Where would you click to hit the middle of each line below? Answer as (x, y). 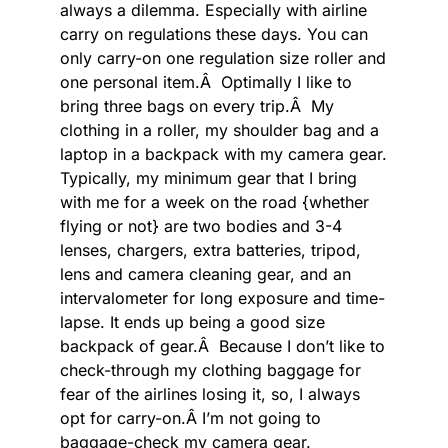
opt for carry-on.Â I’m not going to (190, 418)
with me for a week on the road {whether (214, 202)
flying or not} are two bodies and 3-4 (201, 226)
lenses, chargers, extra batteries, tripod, (210, 250)
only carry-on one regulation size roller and (223, 58)
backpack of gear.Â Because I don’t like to (222, 346)
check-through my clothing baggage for (210, 370)
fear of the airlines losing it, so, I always (210, 394)
